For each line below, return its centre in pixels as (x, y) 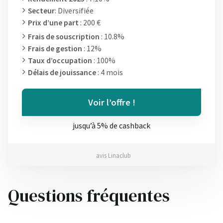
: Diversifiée (74, 10)
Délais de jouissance (62, 72)
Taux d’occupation (60, 60)
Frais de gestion (55, 48)
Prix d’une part (53, 22)
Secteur (41, 10)
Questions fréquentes (89, 196)
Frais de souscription (64, 36)
